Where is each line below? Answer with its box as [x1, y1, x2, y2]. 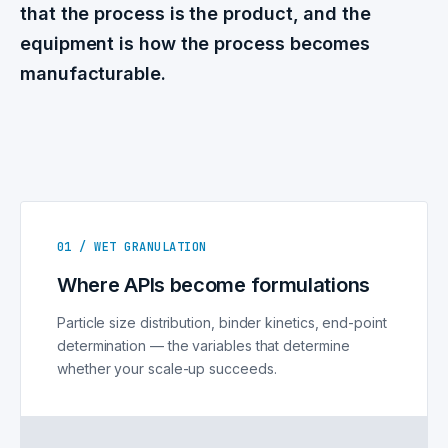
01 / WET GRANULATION [57, 239, 207, 256]
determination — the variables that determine [57, 337, 350, 355]
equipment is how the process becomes [20, 33, 371, 55]
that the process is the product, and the [20, 3, 371, 25]
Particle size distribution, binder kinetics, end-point [57, 314, 387, 332]
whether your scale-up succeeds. [57, 360, 277, 378]
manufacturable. [20, 63, 166, 85]
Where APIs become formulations [57, 273, 370, 298]
